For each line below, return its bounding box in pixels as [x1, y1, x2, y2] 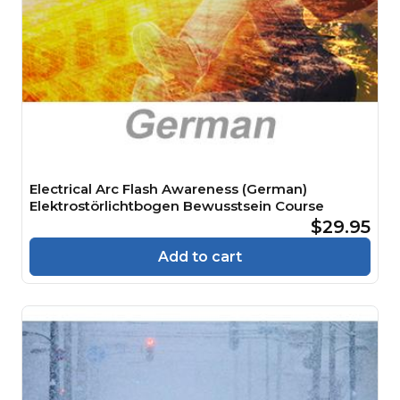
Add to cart [158, 247, 242, 265]
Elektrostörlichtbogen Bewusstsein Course [29, 196, 324, 214]
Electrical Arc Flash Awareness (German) [29, 179, 307, 197]
